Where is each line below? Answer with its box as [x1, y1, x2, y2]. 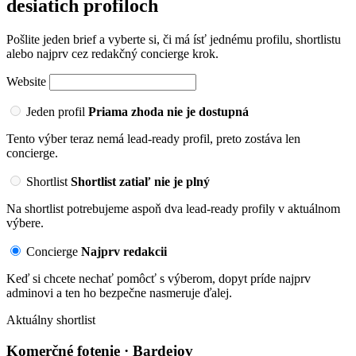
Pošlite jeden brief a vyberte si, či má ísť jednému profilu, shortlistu [6, 33, 341, 47]
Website [6, 75, 49, 89]
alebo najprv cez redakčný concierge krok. [6, 47, 219, 61]
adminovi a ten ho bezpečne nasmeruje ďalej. [6, 286, 232, 300]
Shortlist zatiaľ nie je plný [71, 175, 210, 189]
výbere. [6, 216, 44, 230]
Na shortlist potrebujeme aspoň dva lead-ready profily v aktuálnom [6, 202, 340, 216]
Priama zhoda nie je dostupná [88, 105, 249, 119]
